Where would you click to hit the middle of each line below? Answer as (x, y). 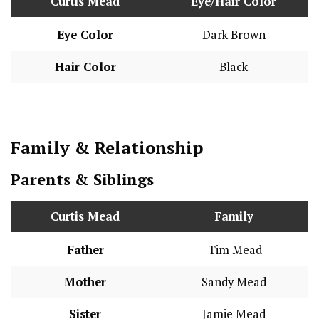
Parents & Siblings (82, 179)
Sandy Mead (234, 282)
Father (85, 250)
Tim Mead (234, 250)
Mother (85, 282)
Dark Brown (234, 35)
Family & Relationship (107, 148)
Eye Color (85, 35)
